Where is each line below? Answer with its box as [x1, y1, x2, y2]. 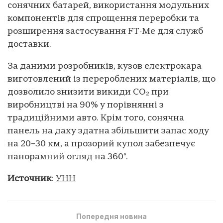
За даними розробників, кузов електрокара [7, 61, 202, 71]
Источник [7, 174, 52, 184]
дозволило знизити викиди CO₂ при [7, 87, 169, 97]
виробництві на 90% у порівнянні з [7, 100, 164, 110]
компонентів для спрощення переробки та [7, 13, 199, 23]
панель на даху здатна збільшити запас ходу [7, 126, 209, 136]
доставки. [7, 39, 51, 49]
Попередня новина [76, 212, 147, 221]
